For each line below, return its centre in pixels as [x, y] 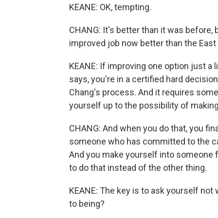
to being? [87, 204]
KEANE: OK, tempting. [110, 7]
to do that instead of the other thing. [138, 168]
